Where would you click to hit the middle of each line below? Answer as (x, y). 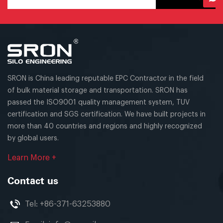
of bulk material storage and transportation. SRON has (98, 90)
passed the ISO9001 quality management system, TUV (99, 102)
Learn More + (32, 158)
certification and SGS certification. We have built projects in (107, 114)
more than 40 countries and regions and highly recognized (105, 126)
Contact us (33, 181)
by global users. (33, 138)
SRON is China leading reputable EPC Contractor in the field (106, 78)
